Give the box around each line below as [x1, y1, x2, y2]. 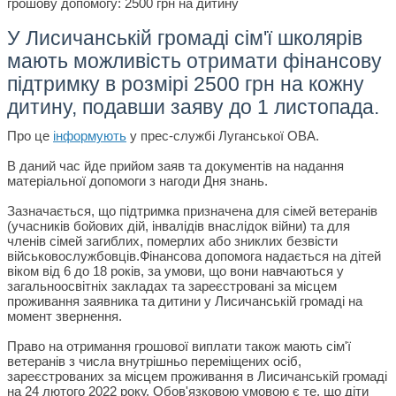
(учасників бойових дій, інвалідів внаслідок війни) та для [7, 217, 350, 233]
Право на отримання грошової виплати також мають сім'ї [7, 338, 351, 354]
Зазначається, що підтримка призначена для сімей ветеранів [7, 202, 377, 218]
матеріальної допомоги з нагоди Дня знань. [7, 172, 268, 188]
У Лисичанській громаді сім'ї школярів [7, 27, 362, 49]
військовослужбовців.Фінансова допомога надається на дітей [7, 247, 381, 263]
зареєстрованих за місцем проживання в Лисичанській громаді [7, 368, 387, 384]
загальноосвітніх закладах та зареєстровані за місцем [7, 278, 337, 293]
